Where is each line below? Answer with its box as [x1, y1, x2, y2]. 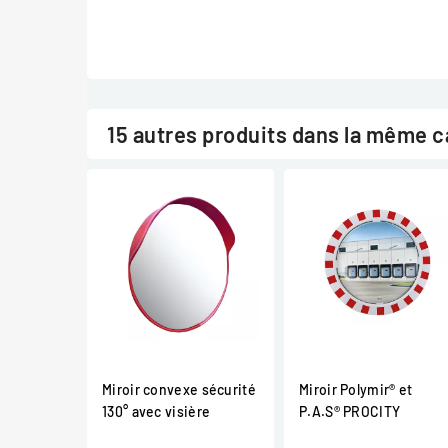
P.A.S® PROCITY [299, 402, 401, 420]
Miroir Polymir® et [299, 380, 413, 398]
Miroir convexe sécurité [102, 380, 256, 398]
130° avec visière [102, 402, 211, 420]
